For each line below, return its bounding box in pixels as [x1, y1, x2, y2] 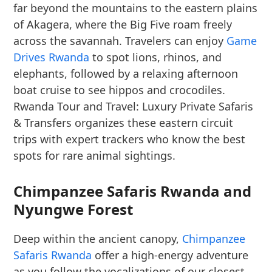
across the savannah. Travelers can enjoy [13, 33, 227, 48]
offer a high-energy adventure [92, 248, 249, 262]
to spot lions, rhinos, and [89, 50, 222, 64]
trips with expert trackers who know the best [13, 132, 246, 146]
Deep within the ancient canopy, [13, 231, 183, 246]
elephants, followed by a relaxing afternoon [13, 66, 239, 81]
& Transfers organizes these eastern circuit [13, 115, 234, 130]
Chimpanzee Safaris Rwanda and [13, 181, 252, 201]
